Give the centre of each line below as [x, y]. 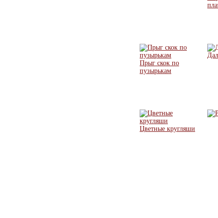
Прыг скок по [159, 63]
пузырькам [155, 71]
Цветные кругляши [167, 129]
